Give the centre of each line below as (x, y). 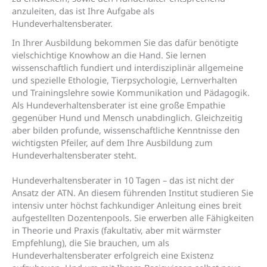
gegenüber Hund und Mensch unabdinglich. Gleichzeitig (127, 118)
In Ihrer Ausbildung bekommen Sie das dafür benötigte (125, 43)
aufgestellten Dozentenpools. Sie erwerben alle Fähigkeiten (133, 218)
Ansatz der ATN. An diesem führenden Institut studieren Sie (133, 193)
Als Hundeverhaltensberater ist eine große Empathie (119, 105)
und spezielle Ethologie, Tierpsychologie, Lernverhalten (125, 80)
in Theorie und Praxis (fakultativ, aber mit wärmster (117, 230)
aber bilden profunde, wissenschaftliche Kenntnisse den (126, 130)
